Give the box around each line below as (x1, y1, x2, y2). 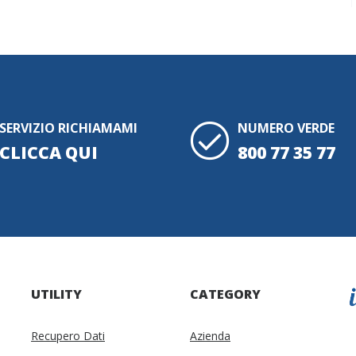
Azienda (190, 328, 230, 344)
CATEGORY (190, 285, 261, 304)
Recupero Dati (31, 328, 105, 344)
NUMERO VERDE (238, 119, 335, 137)
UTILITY (31, 285, 82, 304)
